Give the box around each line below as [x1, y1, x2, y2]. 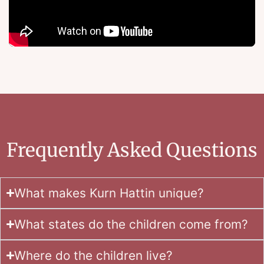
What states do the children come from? [14, 216, 249, 232]
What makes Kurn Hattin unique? [14, 185, 204, 200]
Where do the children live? [14, 247, 173, 263]
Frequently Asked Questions [6, 138, 258, 162]
